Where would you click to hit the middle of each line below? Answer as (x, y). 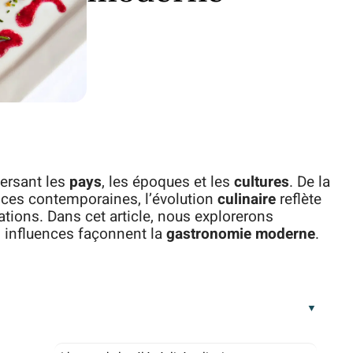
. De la (310, 182)
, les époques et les (168, 182)
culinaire (247, 199)
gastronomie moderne (241, 234)
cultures (262, 182)
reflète (299, 199)
